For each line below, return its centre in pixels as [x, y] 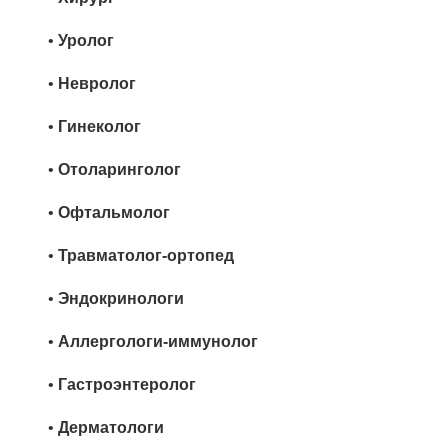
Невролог [97, 84]
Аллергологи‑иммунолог [158, 342]
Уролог [86, 41]
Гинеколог [99, 127]
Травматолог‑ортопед [146, 256]
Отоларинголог [119, 170]
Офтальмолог [114, 213]
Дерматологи [111, 428]
